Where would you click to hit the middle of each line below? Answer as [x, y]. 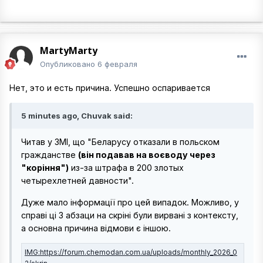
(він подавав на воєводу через [147, 155]
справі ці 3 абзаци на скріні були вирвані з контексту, [130, 215]
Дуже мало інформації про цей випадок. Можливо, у [130, 202]
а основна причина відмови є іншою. [96, 228]
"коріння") [45, 168]
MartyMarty [69, 50]
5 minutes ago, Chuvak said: [77, 116]
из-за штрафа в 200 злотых [126, 168]
